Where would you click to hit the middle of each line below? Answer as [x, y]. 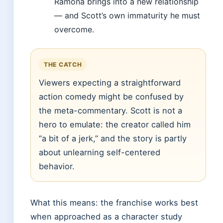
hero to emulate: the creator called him [115, 125]
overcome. [74, 30]
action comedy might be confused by [111, 97]
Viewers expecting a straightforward [110, 83]
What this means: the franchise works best [114, 203]
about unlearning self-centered [100, 153]
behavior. [57, 167]
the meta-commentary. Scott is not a [111, 111]
